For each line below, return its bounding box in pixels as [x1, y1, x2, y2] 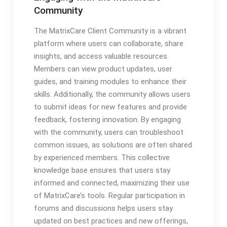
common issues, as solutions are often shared [33, 140, 192, 150]
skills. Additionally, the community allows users [33, 90, 191, 99]
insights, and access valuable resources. [33, 52, 169, 61]
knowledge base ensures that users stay [33, 166, 170, 175]
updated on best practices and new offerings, [33, 216, 188, 226]
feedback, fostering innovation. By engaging [33, 115, 181, 125]
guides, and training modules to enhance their [33, 77, 186, 87]
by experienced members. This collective [33, 153, 170, 163]
